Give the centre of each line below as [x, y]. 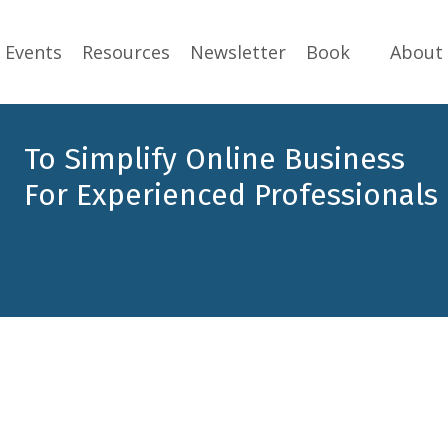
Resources [125, 51]
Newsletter [237, 51]
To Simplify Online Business [214, 159]
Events [33, 51]
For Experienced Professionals [231, 195]
